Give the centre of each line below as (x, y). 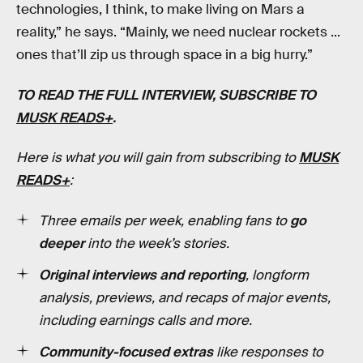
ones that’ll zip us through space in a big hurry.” (164, 55)
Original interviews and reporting (142, 275)
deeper (62, 243)
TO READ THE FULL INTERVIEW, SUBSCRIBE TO (166, 95)
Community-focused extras (126, 352)
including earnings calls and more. (145, 320)
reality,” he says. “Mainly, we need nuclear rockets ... (178, 32)
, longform (277, 275)
